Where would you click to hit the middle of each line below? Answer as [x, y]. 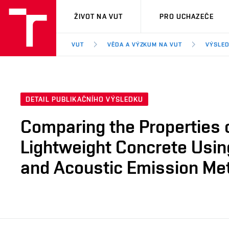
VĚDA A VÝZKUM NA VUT [145, 44]
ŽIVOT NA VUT [98, 16]
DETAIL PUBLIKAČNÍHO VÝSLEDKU [85, 99]
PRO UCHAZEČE [187, 16]
